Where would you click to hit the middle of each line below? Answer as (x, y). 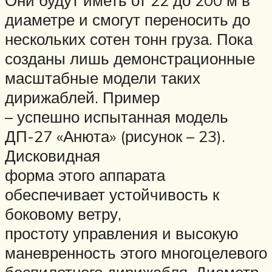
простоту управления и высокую (122, 233)
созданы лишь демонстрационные (130, 58)
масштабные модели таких (103, 77)
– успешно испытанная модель (117, 116)
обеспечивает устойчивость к (112, 194)
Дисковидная (53, 155)
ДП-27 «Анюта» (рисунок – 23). (115, 136)
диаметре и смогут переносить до (127, 19)
